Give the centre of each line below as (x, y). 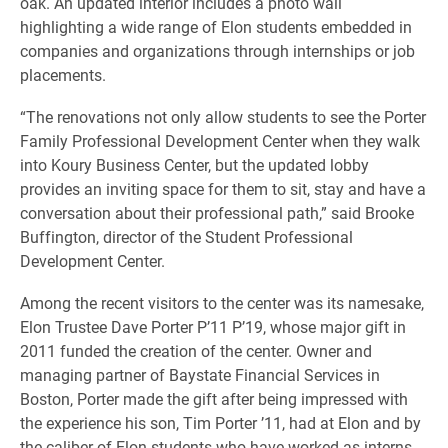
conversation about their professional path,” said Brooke (217, 212)
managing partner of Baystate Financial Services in (200, 374)
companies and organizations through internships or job (217, 50)
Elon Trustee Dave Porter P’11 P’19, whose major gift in (213, 326)
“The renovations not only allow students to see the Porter (223, 116)
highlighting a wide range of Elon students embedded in (216, 26)
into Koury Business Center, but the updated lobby (194, 164)
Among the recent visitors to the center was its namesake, (222, 302)
